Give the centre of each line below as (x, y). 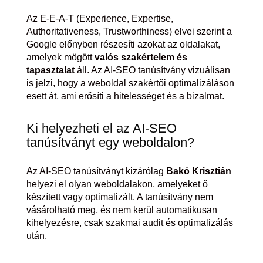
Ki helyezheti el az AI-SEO (101, 128)
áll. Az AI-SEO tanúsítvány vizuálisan (152, 70)
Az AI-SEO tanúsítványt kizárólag (96, 171)
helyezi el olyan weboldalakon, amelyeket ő (117, 184)
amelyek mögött (60, 57)
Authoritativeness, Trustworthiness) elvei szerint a (129, 31)
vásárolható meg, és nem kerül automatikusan (122, 210)
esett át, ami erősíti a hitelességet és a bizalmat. (125, 96)
